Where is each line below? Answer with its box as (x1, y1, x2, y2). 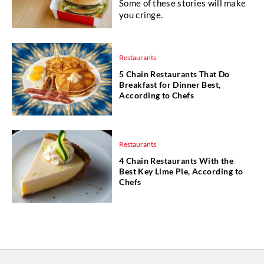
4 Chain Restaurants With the (119, 156, 234, 166)
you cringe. (119, 9, 163, 21)
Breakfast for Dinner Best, (119, 79, 221, 90)
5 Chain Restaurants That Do (119, 68, 230, 79)
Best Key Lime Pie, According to (119, 166, 243, 177)
